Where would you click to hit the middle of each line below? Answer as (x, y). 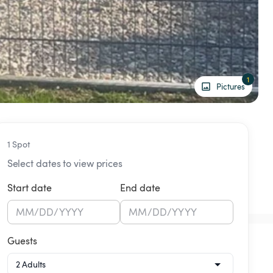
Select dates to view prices (65, 163)
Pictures (231, 86)
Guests (22, 241)
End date (140, 188)
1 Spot (19, 144)
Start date (29, 188)
